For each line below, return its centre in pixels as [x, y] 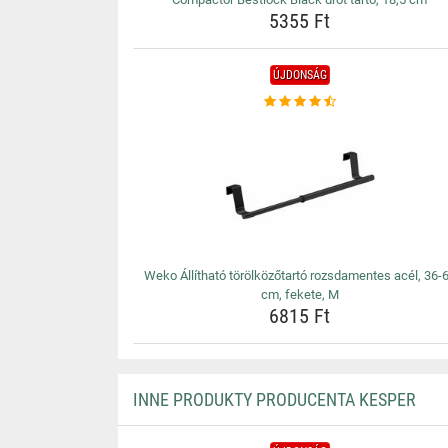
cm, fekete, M [299, 294]
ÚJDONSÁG [299, 75]
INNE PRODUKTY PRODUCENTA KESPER [274, 399]
